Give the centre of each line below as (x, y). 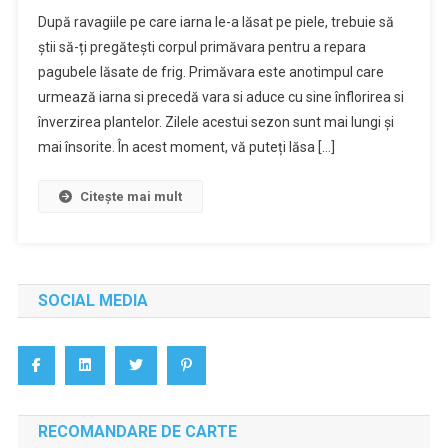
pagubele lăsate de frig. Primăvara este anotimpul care (210, 72)
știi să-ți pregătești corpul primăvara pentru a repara (201, 47)
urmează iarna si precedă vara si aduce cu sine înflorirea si (220, 97)
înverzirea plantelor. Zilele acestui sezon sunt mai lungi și (215, 122)
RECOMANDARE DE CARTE (137, 432)
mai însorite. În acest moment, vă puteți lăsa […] (186, 147)
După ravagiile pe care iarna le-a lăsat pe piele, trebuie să (215, 22)
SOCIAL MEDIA (92, 301)
